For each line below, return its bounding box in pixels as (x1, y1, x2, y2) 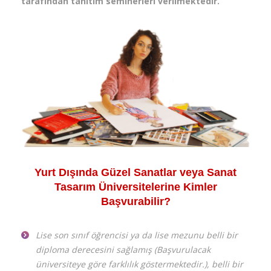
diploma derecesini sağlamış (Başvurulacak (36, 243, 211, 255)
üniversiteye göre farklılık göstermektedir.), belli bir (36, 258, 243, 270)
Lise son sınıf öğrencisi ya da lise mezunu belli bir (36, 229, 238, 241)
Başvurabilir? (100, 195, 171, 207)
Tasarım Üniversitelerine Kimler (54, 180, 217, 193)
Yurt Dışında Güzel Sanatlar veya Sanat (34, 166, 237, 178)
